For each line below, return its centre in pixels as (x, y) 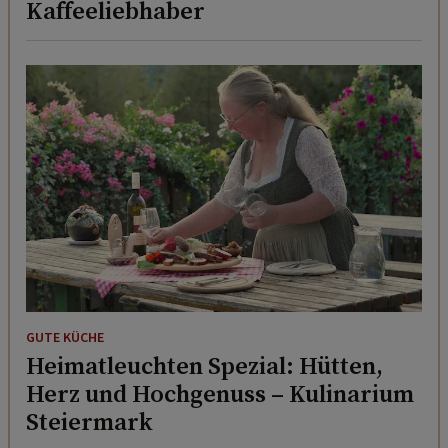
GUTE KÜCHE (65, 338)
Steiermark (89, 422)
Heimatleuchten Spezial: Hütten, (204, 366)
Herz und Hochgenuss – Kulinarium (220, 394)
